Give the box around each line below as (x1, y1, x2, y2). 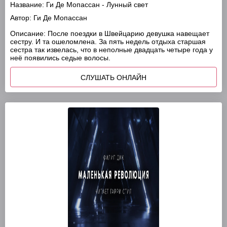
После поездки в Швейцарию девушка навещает (46, 29, 209, 37)
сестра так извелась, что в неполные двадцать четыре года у (10, 46, 213, 54)
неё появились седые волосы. (10, 54, 110, 62)
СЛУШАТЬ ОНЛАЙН (81, 73, 146, 82)
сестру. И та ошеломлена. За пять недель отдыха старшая (10, 37, 206, 46)
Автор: (10, 14, 31, 22)
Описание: (10, 29, 46, 37)
